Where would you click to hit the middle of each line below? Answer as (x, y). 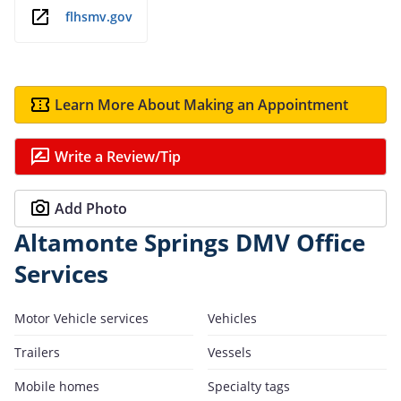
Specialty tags (249, 386)
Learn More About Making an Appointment (201, 104)
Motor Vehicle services (81, 318)
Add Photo (91, 208)
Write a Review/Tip (118, 156)
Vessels (230, 352)
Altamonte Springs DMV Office (190, 243)
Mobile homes (57, 386)
